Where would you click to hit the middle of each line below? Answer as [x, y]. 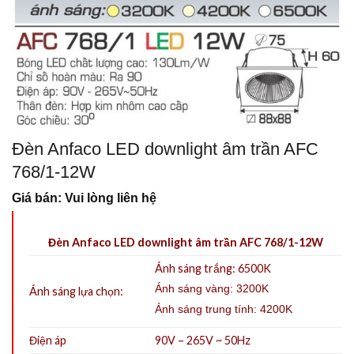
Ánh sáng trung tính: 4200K [224, 309]
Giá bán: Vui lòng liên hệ [84, 198]
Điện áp [48, 341]
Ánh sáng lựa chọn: [76, 292]
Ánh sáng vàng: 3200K [212, 289]
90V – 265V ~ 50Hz [203, 341]
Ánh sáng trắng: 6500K [213, 269]
